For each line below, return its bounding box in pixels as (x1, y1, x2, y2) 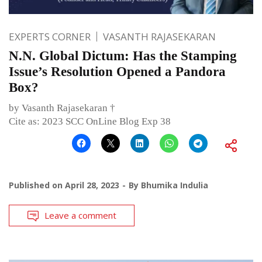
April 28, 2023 (65, 180, 119, 191)
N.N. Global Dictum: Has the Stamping (9, 49, 237, 64)
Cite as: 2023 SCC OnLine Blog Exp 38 (9, 116, 171, 127)
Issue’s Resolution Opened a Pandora (9, 64, 226, 80)
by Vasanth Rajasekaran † (9, 102, 115, 114)
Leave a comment (44, 209, 116, 222)
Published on (9, 180, 65, 191)
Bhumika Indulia (141, 180, 208, 191)
